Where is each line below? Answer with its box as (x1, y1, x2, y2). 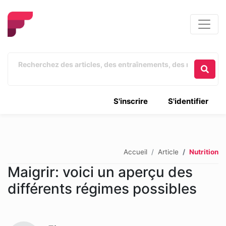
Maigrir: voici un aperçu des (8, 163, 193, 181)
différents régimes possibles (8, 180, 197, 197)
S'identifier (168, 96, 208, 106)
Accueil (124, 147, 147, 156)
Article (158, 147, 179, 156)
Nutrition (189, 147, 218, 156)
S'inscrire (114, 96, 148, 106)
